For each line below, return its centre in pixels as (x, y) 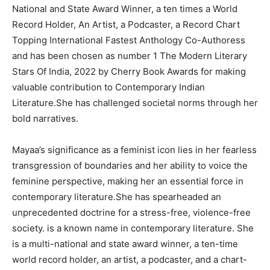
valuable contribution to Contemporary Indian (108, 87)
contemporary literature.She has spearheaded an (117, 197)
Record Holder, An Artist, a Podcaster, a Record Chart (126, 24)
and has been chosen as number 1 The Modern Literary (130, 56)
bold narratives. (45, 118)
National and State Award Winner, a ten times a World (125, 9)
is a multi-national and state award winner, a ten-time (125, 244)
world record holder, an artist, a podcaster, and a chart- (130, 259)
